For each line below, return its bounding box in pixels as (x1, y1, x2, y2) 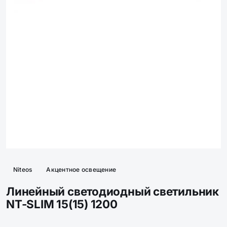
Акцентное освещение (46, 166, 117, 173)
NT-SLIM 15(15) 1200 (6, 197, 118, 211)
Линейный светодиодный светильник (6, 184, 219, 198)
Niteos (13, 166, 32, 173)
